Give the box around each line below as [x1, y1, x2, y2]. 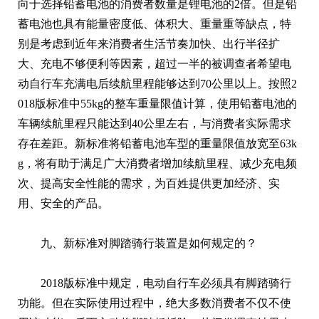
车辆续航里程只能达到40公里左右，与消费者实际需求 [18, 117, 291, 130]
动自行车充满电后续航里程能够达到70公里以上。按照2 [18, 77, 297, 90]
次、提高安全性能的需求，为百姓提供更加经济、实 [18, 177, 280, 189]
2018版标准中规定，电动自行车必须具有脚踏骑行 [41, 276, 291, 289]
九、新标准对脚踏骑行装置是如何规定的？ [41, 236, 257, 249]
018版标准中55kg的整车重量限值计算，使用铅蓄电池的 [18, 97, 297, 110]
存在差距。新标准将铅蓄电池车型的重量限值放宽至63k [18, 137, 297, 150]
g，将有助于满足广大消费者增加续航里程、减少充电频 [18, 157, 297, 169]
